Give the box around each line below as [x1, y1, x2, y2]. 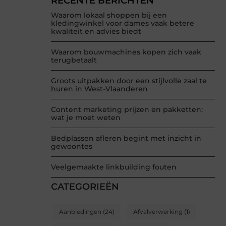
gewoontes [51, 142, 92, 151]
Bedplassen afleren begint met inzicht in [51, 134, 201, 143]
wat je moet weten [51, 113, 121, 123]
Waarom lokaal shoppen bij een [51, 11, 167, 20]
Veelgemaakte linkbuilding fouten [51, 162, 177, 172]
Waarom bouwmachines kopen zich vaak [51, 47, 201, 57]
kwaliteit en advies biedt [51, 27, 141, 36]
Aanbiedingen [59, 208, 101, 216]
